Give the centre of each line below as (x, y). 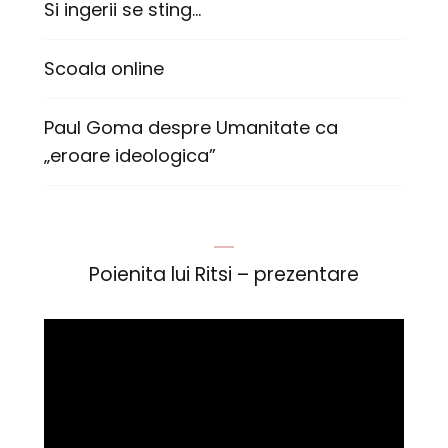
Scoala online (104, 69)
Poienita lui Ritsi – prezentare (224, 275)
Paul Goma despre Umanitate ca (191, 128)
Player (70, 335)
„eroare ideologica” (130, 156)
